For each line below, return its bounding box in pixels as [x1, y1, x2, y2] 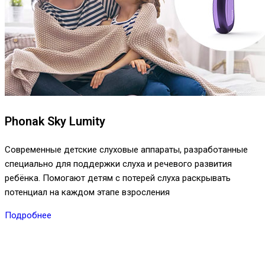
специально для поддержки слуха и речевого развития [5, 158, 232, 169]
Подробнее [5, 209, 51, 221]
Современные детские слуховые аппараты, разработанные [5, 144, 248, 155]
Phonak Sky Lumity [5, 114, 105, 128]
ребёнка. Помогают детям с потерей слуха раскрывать [5, 172, 231, 183]
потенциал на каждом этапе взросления [5, 186, 170, 198]
